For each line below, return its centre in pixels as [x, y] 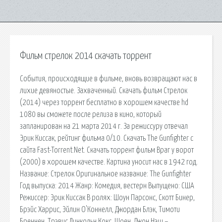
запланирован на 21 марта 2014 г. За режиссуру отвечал [104, 126]
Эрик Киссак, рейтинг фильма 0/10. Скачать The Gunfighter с [107, 138]
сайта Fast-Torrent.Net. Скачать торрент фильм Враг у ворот [107, 150]
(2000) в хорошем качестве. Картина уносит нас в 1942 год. [109, 162]
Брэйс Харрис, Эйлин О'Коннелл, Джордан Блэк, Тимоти [100, 209]
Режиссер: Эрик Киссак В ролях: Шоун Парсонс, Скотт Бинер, [107, 197]
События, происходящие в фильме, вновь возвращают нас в [109, 79]
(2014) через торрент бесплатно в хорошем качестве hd [104, 102]
